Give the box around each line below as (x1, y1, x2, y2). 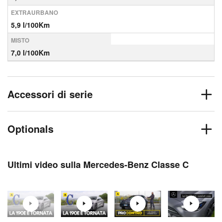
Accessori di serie (7, 87, 93, 101)
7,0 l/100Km (11, 48, 50, 57)
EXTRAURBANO (11, 8, 58, 17)
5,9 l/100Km (11, 20, 50, 30)
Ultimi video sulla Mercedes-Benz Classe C (7, 158, 189, 171)
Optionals (7, 121, 54, 136)
